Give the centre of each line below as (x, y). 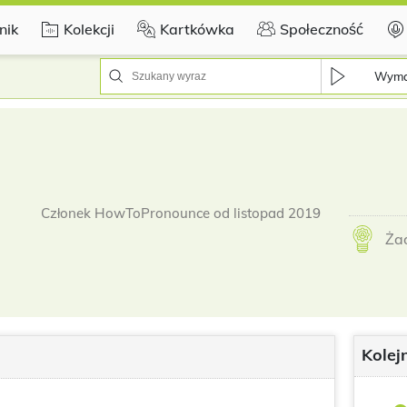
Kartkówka (197, 29)
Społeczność (322, 29)
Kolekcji (89, 29)
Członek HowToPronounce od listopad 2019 (181, 213)
